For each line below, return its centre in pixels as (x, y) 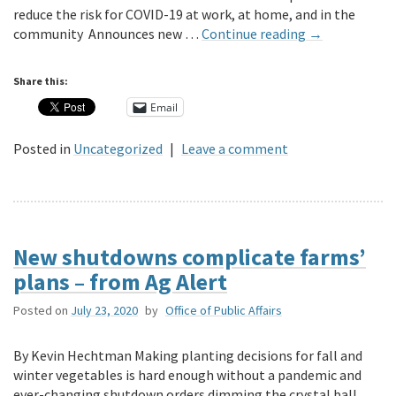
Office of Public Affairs (224, 311)
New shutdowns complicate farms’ (190, 257)
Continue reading (255, 34)
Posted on (41, 311)
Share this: (41, 81)
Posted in (42, 149)
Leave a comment (235, 149)
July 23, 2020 (104, 311)
